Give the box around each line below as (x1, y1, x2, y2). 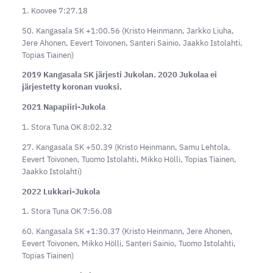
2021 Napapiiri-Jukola (21, 102, 105, 113)
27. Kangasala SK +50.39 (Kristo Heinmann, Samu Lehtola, (21, 141, 230, 152)
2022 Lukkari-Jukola (21, 186, 100, 197)
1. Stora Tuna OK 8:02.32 (21, 121, 112, 132)
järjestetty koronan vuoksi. (21, 82, 122, 93)
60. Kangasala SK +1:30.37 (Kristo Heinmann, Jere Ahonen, (21, 226, 233, 237)
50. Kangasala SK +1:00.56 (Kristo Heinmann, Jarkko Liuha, (21, 25, 234, 36)
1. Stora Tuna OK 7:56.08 (21, 206, 112, 217)
